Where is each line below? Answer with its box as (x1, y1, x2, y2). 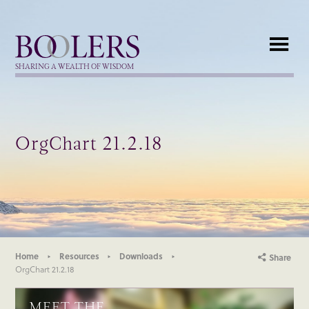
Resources (59, 249, 99, 262)
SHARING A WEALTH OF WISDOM (15, 61, 134, 72)
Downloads (119, 249, 163, 262)
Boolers (14, 34, 32, 41)
